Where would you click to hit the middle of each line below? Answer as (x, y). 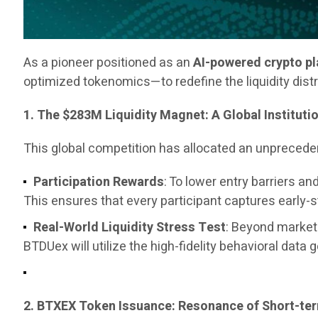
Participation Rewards (99, 182)
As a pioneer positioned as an (109, 63)
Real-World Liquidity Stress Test (130, 228)
